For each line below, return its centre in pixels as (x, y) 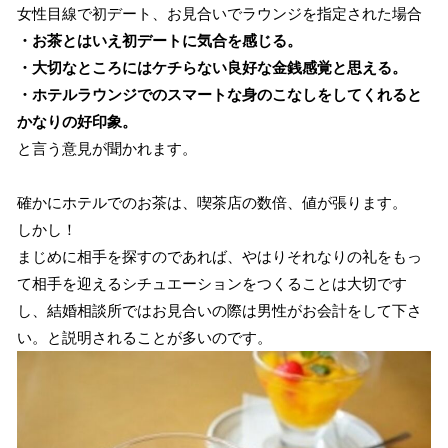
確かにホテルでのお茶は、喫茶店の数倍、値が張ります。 (211, 203)
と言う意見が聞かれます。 (106, 149)
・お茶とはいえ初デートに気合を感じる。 (159, 41)
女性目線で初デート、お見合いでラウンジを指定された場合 (219, 14)
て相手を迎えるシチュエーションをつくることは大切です (211, 284)
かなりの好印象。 (76, 122)
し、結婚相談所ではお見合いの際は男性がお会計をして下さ (219, 311)
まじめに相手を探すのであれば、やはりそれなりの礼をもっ (219, 257)
